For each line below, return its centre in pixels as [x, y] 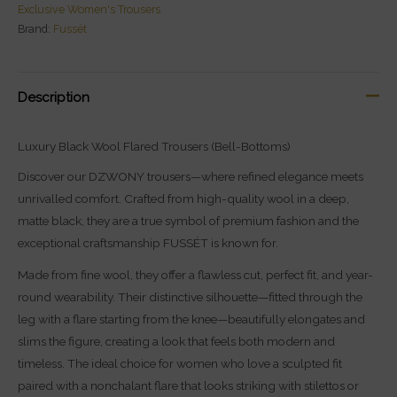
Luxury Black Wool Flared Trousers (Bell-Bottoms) [154, 146]
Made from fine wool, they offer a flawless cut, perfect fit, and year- [195, 275]
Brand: [35, 28]
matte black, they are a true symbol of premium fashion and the [188, 221]
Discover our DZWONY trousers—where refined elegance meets [191, 177]
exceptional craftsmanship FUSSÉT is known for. [148, 243]
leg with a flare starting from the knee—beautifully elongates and [191, 319]
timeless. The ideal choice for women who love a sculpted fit [180, 364]
